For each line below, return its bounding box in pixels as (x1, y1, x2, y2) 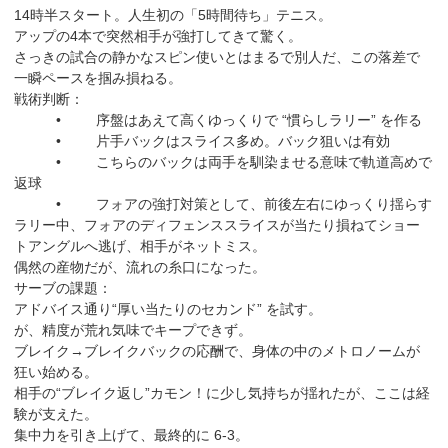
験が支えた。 (14, 405, 99, 422)
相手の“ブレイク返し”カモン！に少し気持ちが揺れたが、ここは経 (14, 384, 431, 401)
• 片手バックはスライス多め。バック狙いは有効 (14, 132, 391, 149)
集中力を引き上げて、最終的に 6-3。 (14, 426, 250, 443)
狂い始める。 (14, 363, 99, 380)
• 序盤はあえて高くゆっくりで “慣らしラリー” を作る (14, 111, 423, 128)
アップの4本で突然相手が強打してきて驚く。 (14, 27, 303, 44)
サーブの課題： (14, 279, 113, 296)
